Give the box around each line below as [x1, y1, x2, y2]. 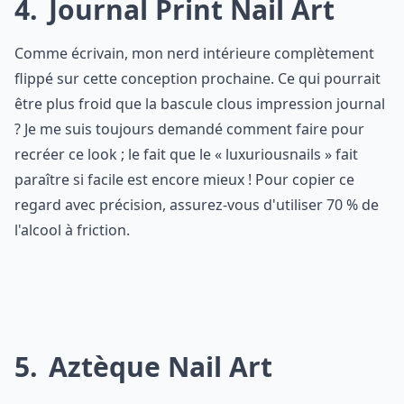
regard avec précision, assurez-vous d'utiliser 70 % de [14, 195, 379, 215]
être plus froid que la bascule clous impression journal [14, 94, 385, 114]
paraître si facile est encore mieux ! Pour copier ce [14, 170, 354, 189]
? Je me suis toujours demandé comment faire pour [14, 119, 364, 139]
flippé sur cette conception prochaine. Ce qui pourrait [14, 69, 381, 88]
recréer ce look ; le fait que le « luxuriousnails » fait [14, 144, 358, 164]
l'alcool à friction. [14, 220, 130, 240]
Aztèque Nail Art [41, 348, 272, 385]
